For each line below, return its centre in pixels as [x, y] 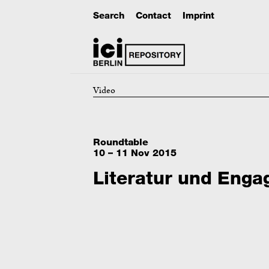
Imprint [198, 15]
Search [108, 15]
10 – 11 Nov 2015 [134, 153]
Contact [153, 15]
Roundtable [120, 142]
